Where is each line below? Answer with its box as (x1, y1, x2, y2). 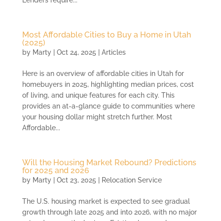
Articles (101, 48, 126, 57)
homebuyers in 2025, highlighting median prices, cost (22, 80, 194, 89)
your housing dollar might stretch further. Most (22, 113, 172, 121)
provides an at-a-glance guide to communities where (22, 102, 195, 110)
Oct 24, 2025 (56, 48, 96, 57)
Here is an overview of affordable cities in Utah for (22, 70, 184, 78)
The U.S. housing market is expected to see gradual (22, 197, 190, 206)
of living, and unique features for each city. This (22, 91, 175, 100)
